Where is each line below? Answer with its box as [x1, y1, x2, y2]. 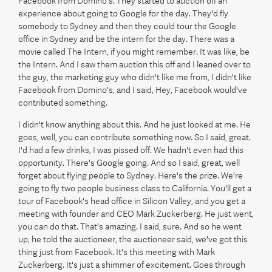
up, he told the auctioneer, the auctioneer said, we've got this [18, 234, 248, 244]
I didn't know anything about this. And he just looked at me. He [18, 120, 251, 129]
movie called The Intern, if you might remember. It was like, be [18, 47, 250, 56]
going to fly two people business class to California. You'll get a [18, 183, 251, 193]
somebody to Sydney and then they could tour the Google [18, 21, 236, 31]
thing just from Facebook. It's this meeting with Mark [18, 247, 215, 257]
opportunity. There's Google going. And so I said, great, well [18, 158, 240, 168]
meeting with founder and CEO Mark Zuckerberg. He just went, [18, 209, 254, 219]
